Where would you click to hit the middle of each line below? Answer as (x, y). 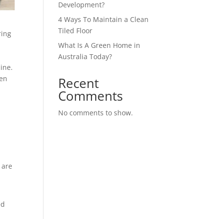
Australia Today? (85, 56)
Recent (79, 83)
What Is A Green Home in (99, 45)
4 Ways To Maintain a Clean (104, 19)
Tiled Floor (76, 30)
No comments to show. (96, 112)
